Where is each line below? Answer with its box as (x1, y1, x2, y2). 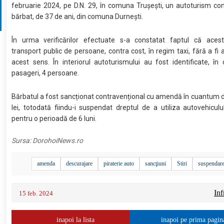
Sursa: (11, 136, 33, 145)
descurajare (66, 160, 93, 167)
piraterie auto (103, 160, 134, 167)
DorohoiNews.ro (32, 136, 83, 145)
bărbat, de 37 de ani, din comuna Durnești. (11, 12, 145, 21)
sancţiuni (145, 160, 166, 167)
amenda (37, 160, 55, 167)
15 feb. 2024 (19, 189, 53, 197)
